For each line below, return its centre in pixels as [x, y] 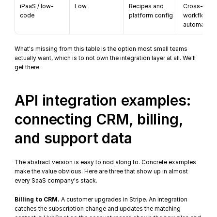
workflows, [199, 15]
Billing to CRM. [37, 199]
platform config [151, 15]
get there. [28, 67]
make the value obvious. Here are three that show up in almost [101, 171]
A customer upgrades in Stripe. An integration [124, 199]
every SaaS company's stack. [56, 180]
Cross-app [199, 6]
